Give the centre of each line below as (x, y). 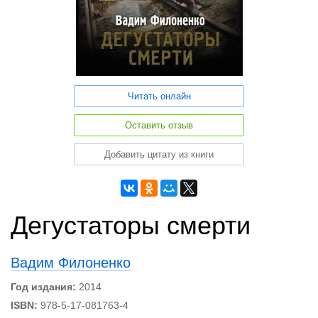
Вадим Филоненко (71, 263)
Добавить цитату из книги (159, 154)
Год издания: (43, 287)
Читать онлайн (159, 96)
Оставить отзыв (159, 125)
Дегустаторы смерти (131, 225)
